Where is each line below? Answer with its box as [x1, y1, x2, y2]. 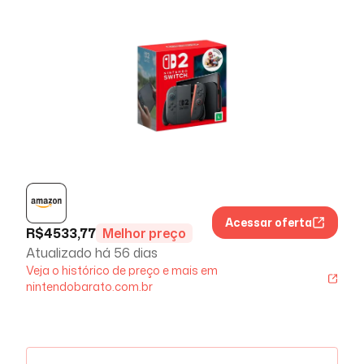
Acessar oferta [225, 214, 312, 230]
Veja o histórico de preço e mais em [26, 262, 218, 278]
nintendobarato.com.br [26, 278, 153, 294]
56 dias [114, 243, 158, 262]
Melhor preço [102, 223, 186, 242]
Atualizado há [26, 243, 114, 262]
